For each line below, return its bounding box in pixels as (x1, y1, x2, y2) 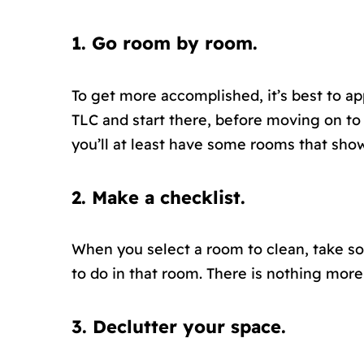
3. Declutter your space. (71, 315, 286, 339)
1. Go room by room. (71, 32, 258, 55)
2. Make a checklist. (71, 185, 245, 209)
